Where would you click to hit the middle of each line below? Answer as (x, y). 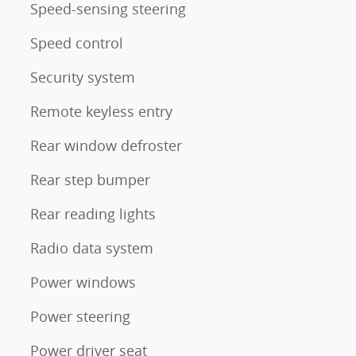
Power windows (83, 282)
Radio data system (92, 248)
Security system (83, 77)
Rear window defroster (106, 145)
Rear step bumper (90, 180)
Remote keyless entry (101, 111)
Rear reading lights (93, 214)
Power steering (80, 316)
